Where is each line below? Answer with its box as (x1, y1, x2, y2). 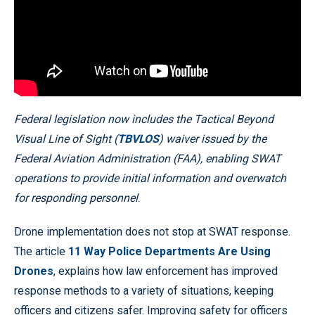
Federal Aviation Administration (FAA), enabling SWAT (14, 152, 281, 166)
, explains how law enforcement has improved (53, 264, 278, 278)
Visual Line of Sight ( (14, 132, 117, 146)
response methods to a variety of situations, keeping (14, 284, 274, 298)
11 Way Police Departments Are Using (68, 245, 271, 259)
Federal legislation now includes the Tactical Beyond (14, 112, 274, 127)
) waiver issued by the (159, 132, 266, 146)
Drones (14, 264, 53, 278)
